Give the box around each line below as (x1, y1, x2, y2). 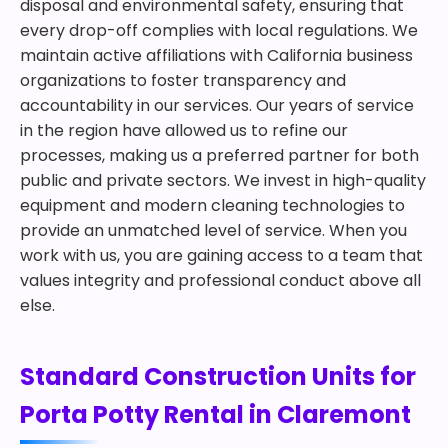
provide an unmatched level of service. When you (20, 219, 407, 242)
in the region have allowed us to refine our (20, 119, 348, 142)
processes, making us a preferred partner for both (20, 144, 419, 167)
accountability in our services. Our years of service (20, 94, 414, 117)
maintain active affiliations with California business (20, 44, 413, 67)
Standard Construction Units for (20, 360, 416, 393)
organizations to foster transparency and (20, 69, 346, 92)
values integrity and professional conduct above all (20, 269, 421, 292)
